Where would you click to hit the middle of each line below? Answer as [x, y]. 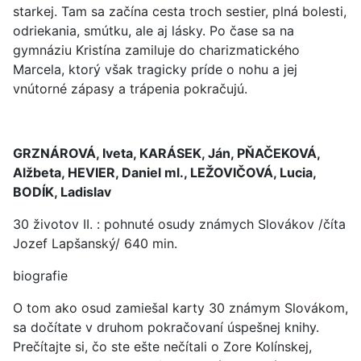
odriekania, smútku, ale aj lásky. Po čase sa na [154, 31]
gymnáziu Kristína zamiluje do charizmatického [156, 50]
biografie [40, 276]
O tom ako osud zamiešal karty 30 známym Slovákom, [180, 308]
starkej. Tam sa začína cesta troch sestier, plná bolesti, [180, 11]
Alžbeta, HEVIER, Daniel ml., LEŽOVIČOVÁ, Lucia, [164, 172]
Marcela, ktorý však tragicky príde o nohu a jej [155, 69]
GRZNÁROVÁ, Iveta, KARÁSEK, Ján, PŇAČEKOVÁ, [166, 153]
